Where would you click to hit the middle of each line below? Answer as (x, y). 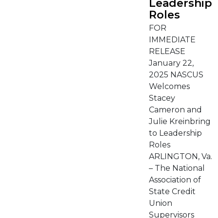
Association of (175, 180)
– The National (177, 168)
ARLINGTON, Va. (181, 156)
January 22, (171, 63)
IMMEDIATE (172, 40)
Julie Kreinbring (180, 121)
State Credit (172, 191)
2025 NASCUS (176, 75)
